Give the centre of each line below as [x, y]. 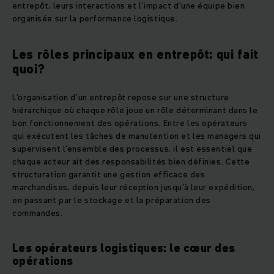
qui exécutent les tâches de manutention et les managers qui [137, 136]
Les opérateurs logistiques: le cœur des [124, 248]
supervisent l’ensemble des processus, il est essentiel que [132, 149]
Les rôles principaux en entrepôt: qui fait [135, 55]
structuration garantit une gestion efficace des [109, 175]
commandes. [39, 213]
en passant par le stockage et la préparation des [112, 200]
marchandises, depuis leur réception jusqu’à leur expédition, [134, 187]
